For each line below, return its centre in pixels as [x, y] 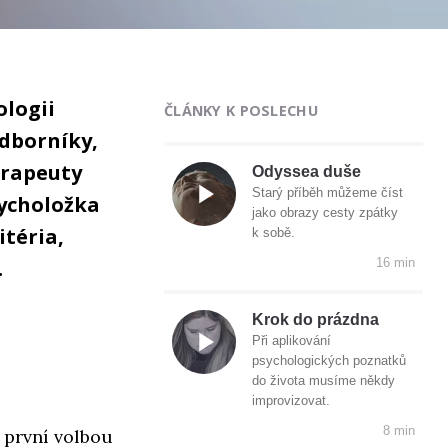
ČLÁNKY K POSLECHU [241, 110]
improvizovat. [291, 401]
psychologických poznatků [329, 361]
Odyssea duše [306, 172]
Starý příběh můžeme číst [327, 193]
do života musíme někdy [323, 381]
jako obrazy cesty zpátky [325, 213]
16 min [395, 263]
